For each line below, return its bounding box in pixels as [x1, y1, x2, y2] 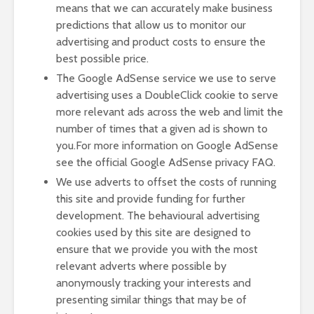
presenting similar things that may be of [56, 293, 247, 306]
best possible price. [56, 52, 149, 65]
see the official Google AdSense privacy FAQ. [56, 156, 275, 169]
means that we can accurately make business [56, 1, 273, 15]
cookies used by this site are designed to [56, 226, 251, 239]
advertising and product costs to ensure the [56, 35, 266, 48]
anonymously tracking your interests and [56, 276, 251, 289]
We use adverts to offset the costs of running [56, 175, 276, 189]
